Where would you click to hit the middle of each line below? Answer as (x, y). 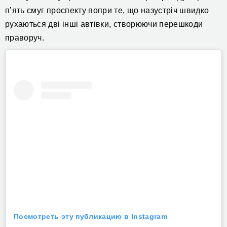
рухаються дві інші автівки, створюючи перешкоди (104, 24)
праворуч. (25, 38)
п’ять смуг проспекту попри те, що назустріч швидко (107, 11)
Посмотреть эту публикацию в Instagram (90, 217)
